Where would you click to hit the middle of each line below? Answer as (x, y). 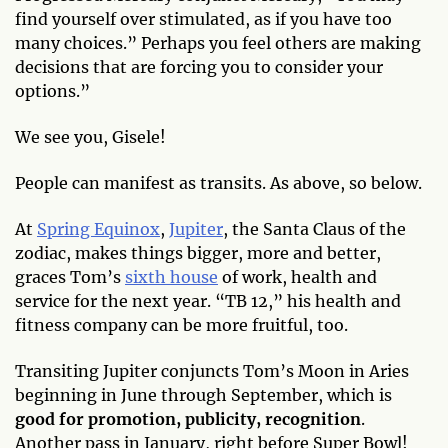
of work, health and (297, 276)
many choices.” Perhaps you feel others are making (218, 42)
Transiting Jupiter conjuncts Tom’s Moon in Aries (212, 370)
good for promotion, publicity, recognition (188, 418)
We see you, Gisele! (90, 136)
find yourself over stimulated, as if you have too (203, 18)
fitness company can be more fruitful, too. (181, 324)
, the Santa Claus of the (314, 228)
